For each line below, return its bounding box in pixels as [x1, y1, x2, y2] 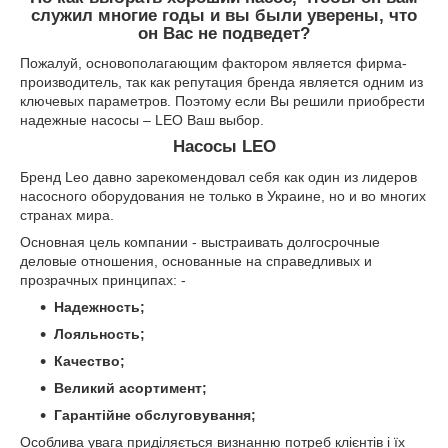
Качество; [54, 353, 125, 370]
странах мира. [20, 207, 122, 224]
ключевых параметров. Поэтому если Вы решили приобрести [20, 93, 425, 110]
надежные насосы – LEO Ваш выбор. [20, 112, 264, 129]
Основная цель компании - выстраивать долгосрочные [20, 234, 380, 251]
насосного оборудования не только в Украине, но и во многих [20, 188, 426, 205]
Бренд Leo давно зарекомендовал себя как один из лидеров [20, 169, 417, 186]
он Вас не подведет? [138, 23, 310, 43]
